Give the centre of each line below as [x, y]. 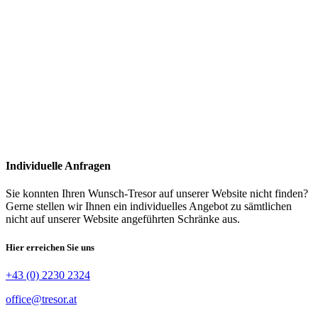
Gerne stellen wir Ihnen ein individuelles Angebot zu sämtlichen [149, 207]
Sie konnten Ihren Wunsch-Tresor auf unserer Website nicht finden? [157, 194]
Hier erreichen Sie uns [50, 247]
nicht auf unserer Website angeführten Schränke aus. [124, 219]
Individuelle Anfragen [58, 166]
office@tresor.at [41, 299]
